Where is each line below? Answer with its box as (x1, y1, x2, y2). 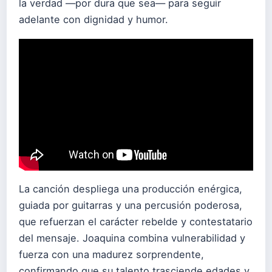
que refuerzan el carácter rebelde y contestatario (19, 215, 253, 228)
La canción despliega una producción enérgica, (19, 182, 242, 195)
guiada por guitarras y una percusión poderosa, (19, 199, 242, 211)
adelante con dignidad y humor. (19, 13, 168, 26)
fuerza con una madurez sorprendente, (19, 248, 204, 260)
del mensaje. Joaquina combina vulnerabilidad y (19, 231, 245, 244)
